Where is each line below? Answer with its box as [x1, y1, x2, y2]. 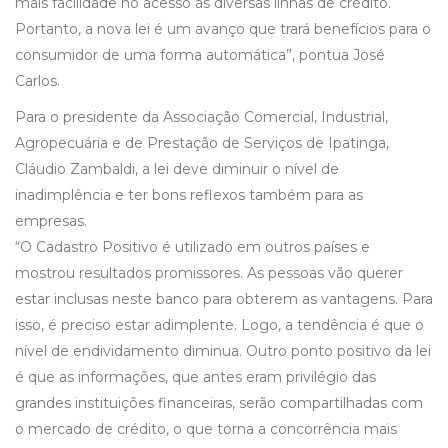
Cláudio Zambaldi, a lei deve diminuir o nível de [15, 160, 339, 179]
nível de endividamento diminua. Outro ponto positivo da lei [15, 342, 431, 361]
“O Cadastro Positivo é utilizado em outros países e [15, 238, 370, 257]
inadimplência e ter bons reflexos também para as [15, 186, 363, 205]
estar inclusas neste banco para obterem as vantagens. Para [15, 290, 433, 309]
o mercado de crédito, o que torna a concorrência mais [15, 420, 397, 439]
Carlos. [15, 72, 60, 91]
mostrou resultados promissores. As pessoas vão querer [15, 264, 403, 283]
